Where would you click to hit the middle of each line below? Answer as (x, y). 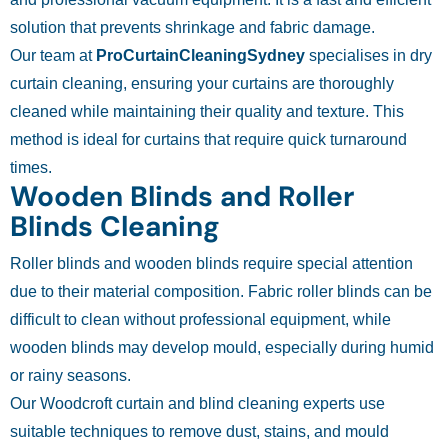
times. (31, 168)
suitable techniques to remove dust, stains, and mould (199, 432)
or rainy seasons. (70, 376)
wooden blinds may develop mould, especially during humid (222, 348)
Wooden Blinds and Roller (182, 197)
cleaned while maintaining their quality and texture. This (207, 112)
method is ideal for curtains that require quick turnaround (208, 140)
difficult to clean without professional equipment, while (200, 320)
